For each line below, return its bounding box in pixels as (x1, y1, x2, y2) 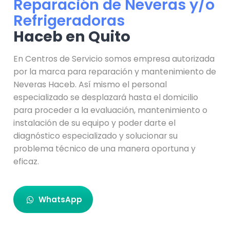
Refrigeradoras (13, 10, 125, 31)
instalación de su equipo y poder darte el (13, 117, 176, 129)
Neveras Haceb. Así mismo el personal (13, 79, 167, 90)
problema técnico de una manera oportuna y (13, 143, 196, 155)
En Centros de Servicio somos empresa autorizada (13, 53, 215, 65)
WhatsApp (39, 194, 83, 205)
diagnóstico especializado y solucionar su (13, 130, 178, 142)
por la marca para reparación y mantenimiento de (13, 66, 217, 78)
